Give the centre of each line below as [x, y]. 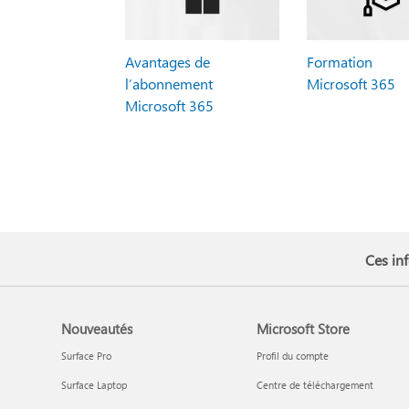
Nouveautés [97, 328]
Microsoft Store [303, 328]
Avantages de [167, 61]
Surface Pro [87, 355]
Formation [340, 61]
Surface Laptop [94, 384]
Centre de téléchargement [315, 384]
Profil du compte [292, 355]
